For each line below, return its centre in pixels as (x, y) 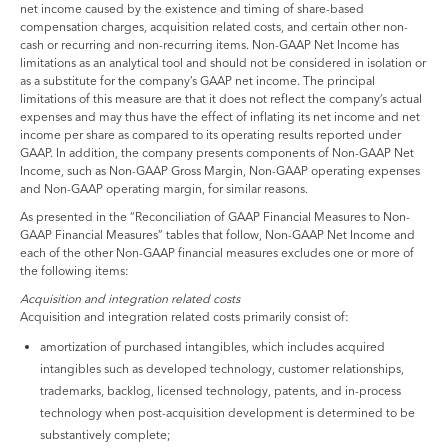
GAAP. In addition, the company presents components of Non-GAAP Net (217, 152)
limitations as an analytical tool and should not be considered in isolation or (223, 62)
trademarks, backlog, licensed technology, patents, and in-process (220, 390)
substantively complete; (105, 434)
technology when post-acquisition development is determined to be (227, 412)
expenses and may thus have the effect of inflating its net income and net (220, 116)
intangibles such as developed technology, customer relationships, (222, 368)
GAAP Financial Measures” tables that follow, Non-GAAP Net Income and (217, 234)
